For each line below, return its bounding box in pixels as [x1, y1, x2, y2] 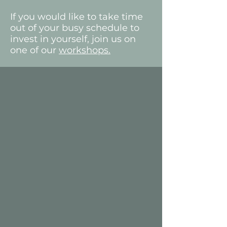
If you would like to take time [10, 11, 143, 22]
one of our [10, 45, 59, 56]
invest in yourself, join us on [10, 33, 136, 45]
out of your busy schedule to [10, 22, 139, 33]
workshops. [59, 45, 110, 56]
